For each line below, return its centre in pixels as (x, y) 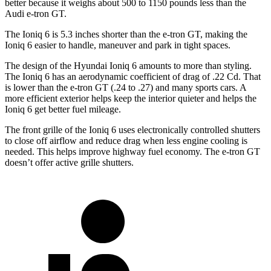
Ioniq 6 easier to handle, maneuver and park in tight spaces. (118, 45)
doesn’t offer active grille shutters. (69, 162)
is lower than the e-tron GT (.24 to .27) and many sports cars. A (126, 87)
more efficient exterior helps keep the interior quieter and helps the (131, 98)
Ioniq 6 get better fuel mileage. (63, 109)
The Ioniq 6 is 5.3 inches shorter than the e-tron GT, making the (126, 34)
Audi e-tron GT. (36, 13)
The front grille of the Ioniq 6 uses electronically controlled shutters (132, 129)
